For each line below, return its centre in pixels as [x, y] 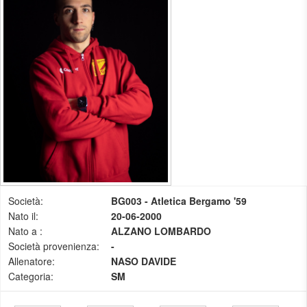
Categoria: [31, 276]
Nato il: [23, 216]
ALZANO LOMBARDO [161, 231]
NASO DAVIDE [144, 261]
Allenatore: [32, 261]
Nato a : [25, 231]
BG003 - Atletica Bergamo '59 [179, 200]
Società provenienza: [54, 246]
